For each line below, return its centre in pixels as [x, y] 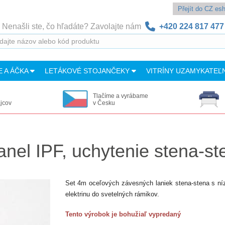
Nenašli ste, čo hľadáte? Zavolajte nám [73, 26]
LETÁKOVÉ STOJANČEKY [88, 71]
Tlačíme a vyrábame [120, 96]
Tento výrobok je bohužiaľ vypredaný [123, 214]
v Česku [104, 103]
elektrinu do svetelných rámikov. [112, 194]
